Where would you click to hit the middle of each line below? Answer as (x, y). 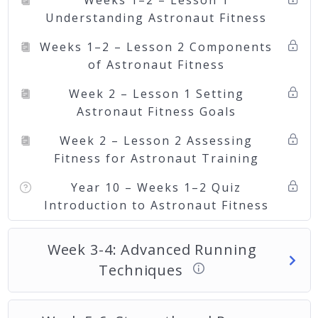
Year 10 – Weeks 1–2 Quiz (156, 188)
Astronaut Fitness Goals (156, 112)
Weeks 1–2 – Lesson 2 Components (156, 47)
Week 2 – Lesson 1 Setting (156, 94)
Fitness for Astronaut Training (156, 159)
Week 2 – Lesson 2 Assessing (156, 141)
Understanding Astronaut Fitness (156, 18)
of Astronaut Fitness (156, 65)
